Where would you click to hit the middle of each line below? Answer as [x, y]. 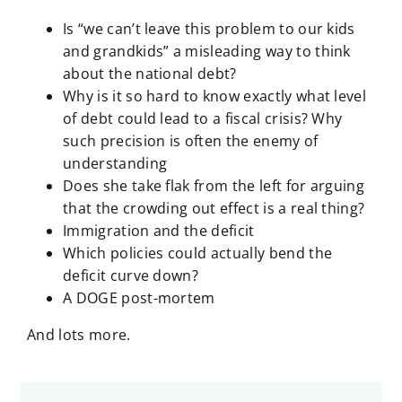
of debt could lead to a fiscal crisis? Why [202, 119]
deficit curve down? [132, 276]
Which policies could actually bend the [197, 253]
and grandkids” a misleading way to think [206, 52]
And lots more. [79, 335]
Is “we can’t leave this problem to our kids [209, 29]
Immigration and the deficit [158, 231]
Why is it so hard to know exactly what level [214, 96]
